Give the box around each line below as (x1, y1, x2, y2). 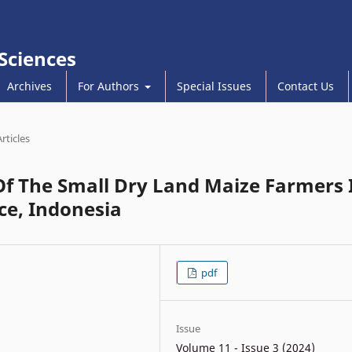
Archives (6, 78, 52, 93)
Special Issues (177, 78, 251, 93)
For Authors (77, 78, 142, 93)
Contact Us (277, 78, 334, 93)
